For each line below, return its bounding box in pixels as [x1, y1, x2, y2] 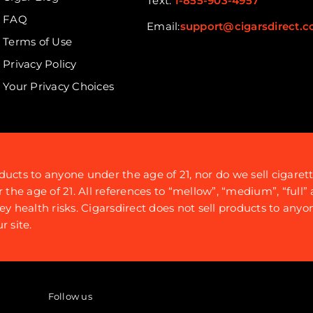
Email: [147, 20, 180, 33]
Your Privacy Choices [3, 80, 114, 93]
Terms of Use [3, 35, 72, 48]
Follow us [48, 291, 92, 302]
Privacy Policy [3, 57, 77, 71]
